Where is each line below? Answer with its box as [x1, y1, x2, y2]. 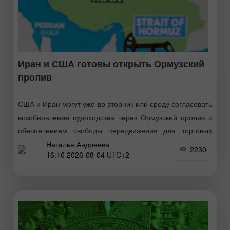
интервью [18, 154, 50, 162]
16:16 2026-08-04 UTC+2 [46, 149, 129, 160]
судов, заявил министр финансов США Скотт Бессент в [18, 140, 212, 149]
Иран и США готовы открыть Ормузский [18, 59, 204, 70]
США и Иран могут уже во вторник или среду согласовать [18, 100, 212, 109]
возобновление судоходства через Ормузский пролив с [18, 113, 212, 122]
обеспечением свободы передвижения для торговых [18, 127, 212, 136]
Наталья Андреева [46, 139, 109, 149]
